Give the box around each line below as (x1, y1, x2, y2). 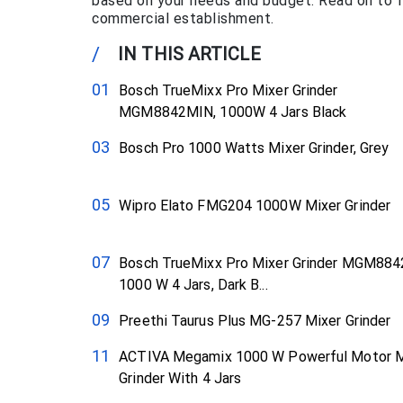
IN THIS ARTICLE (118, 43, 261, 66)
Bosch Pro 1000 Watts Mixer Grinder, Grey (119, 139, 390, 157)
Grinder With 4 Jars (119, 370, 242, 388)
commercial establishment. (92, 10, 274, 27)
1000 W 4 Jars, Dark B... (119, 276, 268, 294)
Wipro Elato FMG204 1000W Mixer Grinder (119, 197, 390, 215)
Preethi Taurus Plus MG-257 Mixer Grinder (119, 312, 391, 330)
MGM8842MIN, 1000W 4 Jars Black (119, 103, 347, 121)
